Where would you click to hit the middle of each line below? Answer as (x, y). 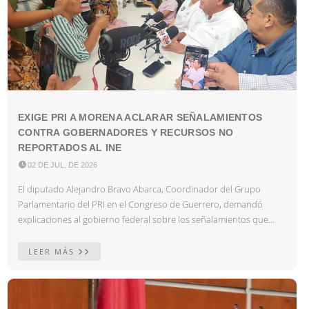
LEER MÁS (53, 251)
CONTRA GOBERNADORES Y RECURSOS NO (126, 132)
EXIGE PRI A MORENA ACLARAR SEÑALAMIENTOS (140, 117)
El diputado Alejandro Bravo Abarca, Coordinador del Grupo (139, 189)
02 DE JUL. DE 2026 (62, 165)
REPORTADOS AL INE (70, 147)
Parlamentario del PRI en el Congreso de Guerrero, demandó (140, 204)
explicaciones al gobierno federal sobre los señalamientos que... (146, 219)
